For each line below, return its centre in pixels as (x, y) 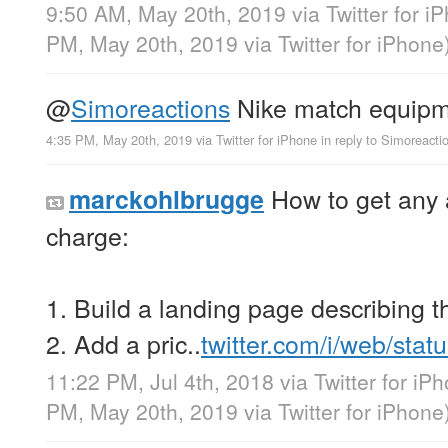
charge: (87, 234)
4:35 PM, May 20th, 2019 (119, 139)
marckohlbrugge (166, 198)
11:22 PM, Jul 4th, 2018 (160, 380)
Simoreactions (150, 106)
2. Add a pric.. (123, 342)
